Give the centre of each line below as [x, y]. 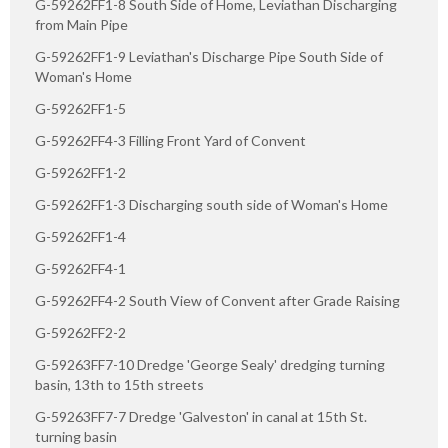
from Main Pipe [81, 24]
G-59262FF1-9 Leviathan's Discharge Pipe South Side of [209, 56]
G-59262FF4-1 [80, 268]
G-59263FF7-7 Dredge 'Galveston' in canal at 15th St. [201, 416]
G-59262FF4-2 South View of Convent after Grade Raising [217, 300]
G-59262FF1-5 [80, 108]
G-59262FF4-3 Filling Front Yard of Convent [170, 140]
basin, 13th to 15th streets [119, 384]
